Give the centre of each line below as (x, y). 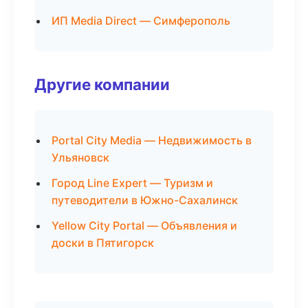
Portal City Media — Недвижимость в (152, 140)
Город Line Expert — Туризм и (132, 183)
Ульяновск (80, 157)
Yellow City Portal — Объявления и (144, 225)
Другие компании (102, 84)
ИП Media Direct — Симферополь (141, 21)
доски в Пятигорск (103, 243)
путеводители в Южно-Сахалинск (145, 200)
